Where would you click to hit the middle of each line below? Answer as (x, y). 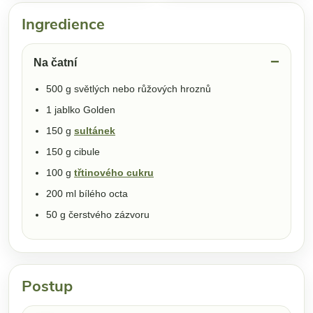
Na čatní (55, 62)
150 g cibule (73, 151)
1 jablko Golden (81, 109)
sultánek (95, 130)
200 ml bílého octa (87, 193)
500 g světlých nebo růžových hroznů (129, 88)
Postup (47, 286)
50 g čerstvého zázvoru (98, 214)
